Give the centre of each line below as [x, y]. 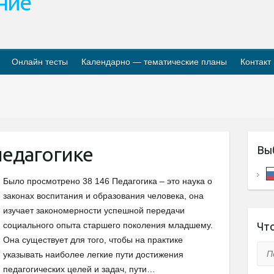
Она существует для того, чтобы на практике [93, 240]
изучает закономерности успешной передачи [94, 210]
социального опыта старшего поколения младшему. [108, 225]
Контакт [256, 62]
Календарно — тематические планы [154, 62]
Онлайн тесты [40, 62]
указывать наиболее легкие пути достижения [93, 254]
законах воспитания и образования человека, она [103, 196]
